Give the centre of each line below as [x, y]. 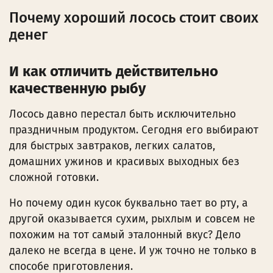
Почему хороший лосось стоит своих [134, 17]
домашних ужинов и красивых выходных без [124, 161]
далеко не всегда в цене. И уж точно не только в [133, 250]
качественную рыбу [77, 88]
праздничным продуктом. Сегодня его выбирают [134, 130]
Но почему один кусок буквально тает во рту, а [129, 203]
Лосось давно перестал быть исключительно [122, 114]
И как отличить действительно [114, 71]
